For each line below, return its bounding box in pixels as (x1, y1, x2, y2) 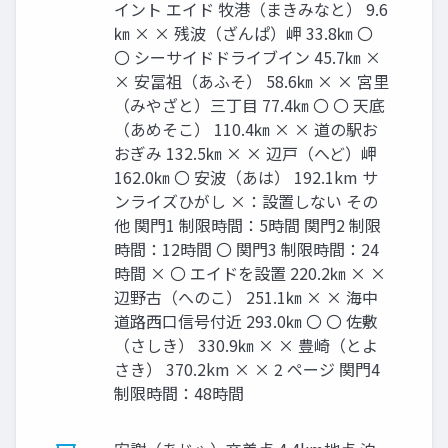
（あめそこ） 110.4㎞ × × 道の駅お (114, 117, 378, 142)
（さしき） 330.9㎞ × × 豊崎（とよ (114, 333, 378, 358)
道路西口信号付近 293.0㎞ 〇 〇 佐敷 (114, 309, 378, 334)
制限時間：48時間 (114, 381, 244, 406)
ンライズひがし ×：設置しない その (114, 189, 378, 214)
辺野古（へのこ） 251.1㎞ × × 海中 (114, 285, 378, 310)
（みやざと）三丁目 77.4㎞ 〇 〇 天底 (114, 93, 385, 118)
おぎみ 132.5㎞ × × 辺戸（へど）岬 (114, 141, 377, 166)
